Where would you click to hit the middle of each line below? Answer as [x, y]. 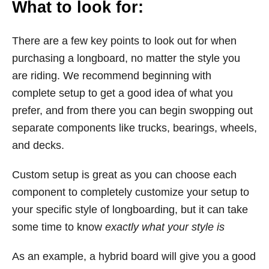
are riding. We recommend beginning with [112, 76]
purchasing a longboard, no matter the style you [126, 58]
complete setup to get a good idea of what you [122, 93]
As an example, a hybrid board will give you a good [134, 256]
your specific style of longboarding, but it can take [130, 210]
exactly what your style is [165, 227]
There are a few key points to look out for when [124, 41]
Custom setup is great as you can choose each [124, 175]
